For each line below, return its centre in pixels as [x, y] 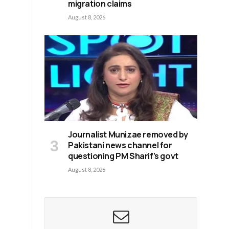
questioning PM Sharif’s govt [123, 156]
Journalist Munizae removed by [128, 135]
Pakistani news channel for [120, 145]
